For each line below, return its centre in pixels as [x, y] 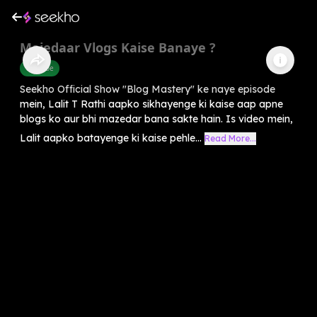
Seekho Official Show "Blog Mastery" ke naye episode [148, 89]
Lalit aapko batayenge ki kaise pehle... [111, 138]
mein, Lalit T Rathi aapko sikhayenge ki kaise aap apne [151, 104]
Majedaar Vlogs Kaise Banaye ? [118, 47]
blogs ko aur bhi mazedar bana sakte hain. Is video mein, [156, 119]
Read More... [230, 138]
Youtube [40, 68]
